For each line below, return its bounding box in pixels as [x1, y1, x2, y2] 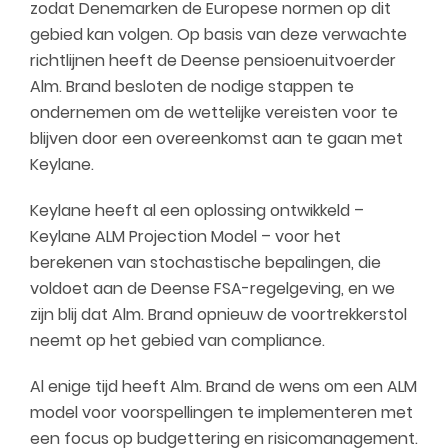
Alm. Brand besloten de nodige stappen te [30, 75, 354, 98]
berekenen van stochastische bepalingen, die [30, 251, 381, 274]
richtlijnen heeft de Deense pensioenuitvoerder [30, 49, 396, 72]
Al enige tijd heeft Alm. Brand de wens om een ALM [30, 375, 417, 398]
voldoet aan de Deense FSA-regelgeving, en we [30, 277, 395, 300]
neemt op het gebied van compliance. [30, 329, 325, 352]
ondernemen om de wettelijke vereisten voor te [30, 101, 398, 124]
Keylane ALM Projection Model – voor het [30, 225, 341, 248]
